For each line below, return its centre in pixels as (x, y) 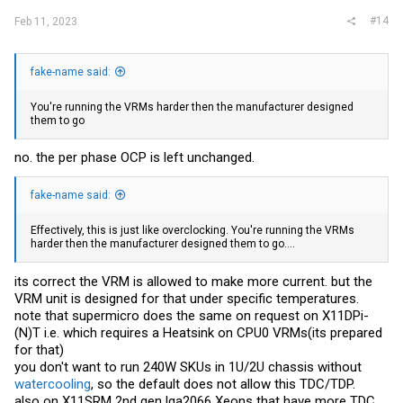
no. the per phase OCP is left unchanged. (134, 157)
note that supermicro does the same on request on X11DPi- (192, 315)
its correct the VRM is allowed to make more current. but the (193, 281)
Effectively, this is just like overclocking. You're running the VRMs (193, 231)
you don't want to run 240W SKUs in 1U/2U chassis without (188, 367)
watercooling (53, 384)
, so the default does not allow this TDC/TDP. (223, 384)
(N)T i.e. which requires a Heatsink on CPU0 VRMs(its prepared (198, 332)
